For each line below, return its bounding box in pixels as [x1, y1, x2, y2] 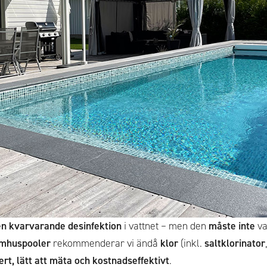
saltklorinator [204, 236, 265, 250]
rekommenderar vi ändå [51, 236, 160, 250]
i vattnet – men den [122, 219, 209, 233]
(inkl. [178, 236, 204, 250]
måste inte [209, 219, 255, 233]
